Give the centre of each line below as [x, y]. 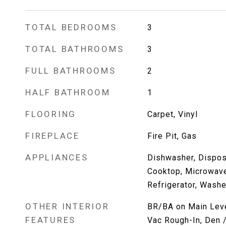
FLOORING [51, 114]
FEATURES [50, 220]
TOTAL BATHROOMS [75, 49]
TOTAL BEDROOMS [71, 27]
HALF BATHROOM [68, 92]
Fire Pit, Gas [172, 136]
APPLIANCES [57, 157]
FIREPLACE [52, 136]
